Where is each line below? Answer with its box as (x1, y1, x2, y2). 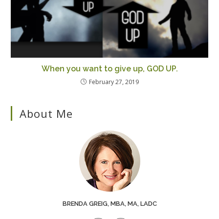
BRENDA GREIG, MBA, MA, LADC (62, 200, 157, 208)
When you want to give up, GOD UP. (41, 64, 178, 74)
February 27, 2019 (88, 78, 139, 87)
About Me (20, 106, 73, 121)
